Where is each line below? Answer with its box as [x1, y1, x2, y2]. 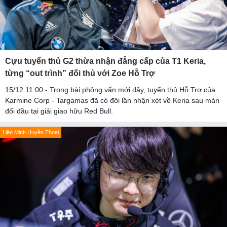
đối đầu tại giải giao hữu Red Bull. [5, 107, 113, 116]
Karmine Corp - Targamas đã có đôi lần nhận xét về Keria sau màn [5, 96, 219, 105]
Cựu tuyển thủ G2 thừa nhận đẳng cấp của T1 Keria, [5, 57, 206, 66]
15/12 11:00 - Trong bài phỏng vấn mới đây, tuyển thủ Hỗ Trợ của [5, 86, 215, 94]
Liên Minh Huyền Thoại [3, 129, 59, 136]
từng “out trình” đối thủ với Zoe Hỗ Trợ [5, 69, 155, 78]
